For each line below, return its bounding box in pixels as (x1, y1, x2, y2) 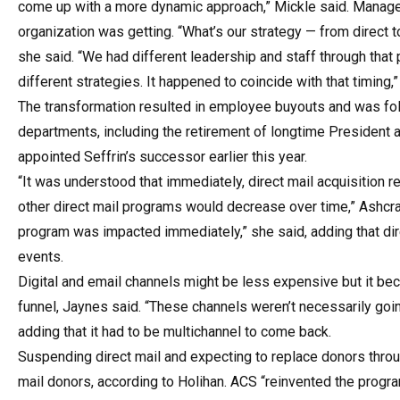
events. (18, 247, 63, 265)
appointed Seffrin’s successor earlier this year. (18, 147, 307, 165)
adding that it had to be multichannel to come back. (18, 322, 331, 340)
